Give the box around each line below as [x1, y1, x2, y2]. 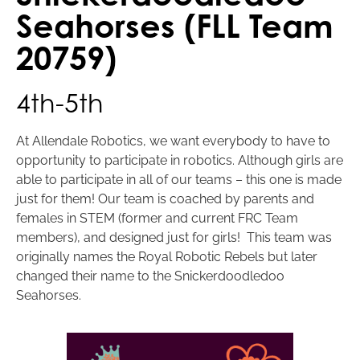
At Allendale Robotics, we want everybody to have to [16, 133, 330, 149]
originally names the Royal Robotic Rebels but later [16, 248, 317, 264]
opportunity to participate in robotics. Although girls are [16, 152, 343, 168]
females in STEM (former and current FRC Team [16, 210, 298, 226]
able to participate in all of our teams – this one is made [16, 171, 342, 187]
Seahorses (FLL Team [16, 6, 333, 45]
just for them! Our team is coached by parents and [16, 190, 314, 207]
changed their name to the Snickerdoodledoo [16, 268, 284, 284]
